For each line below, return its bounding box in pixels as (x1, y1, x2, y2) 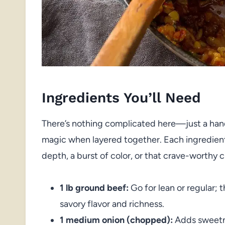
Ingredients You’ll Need (42, 89, 201, 106)
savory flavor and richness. (60, 198, 164, 209)
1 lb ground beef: (60, 182, 129, 193)
